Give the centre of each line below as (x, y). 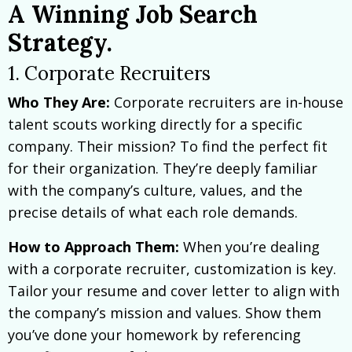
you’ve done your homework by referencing (154, 334)
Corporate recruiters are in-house (227, 102)
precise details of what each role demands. (153, 212)
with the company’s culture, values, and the (155, 190)
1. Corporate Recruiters (109, 73)
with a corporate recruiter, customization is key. (172, 268)
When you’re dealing (249, 246)
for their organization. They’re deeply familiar (163, 168)
